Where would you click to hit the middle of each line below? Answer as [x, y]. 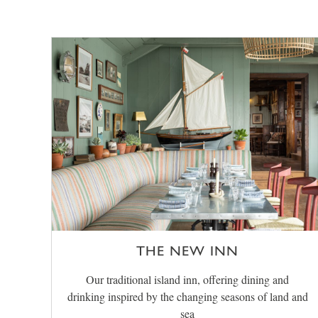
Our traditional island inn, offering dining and [187, 280]
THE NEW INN [187, 251]
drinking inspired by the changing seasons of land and [187, 297]
